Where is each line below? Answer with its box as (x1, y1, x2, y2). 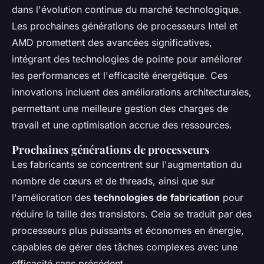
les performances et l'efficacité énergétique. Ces (12, 69, 227, 81)
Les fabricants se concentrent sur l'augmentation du (12, 158, 242, 170)
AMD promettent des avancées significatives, (12, 36, 212, 48)
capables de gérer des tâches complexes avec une (12, 240, 237, 253)
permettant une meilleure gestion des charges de (12, 102, 228, 114)
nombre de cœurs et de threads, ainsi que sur (12, 174, 214, 187)
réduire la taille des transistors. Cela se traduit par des (12, 207, 252, 220)
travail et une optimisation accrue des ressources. (12, 118, 232, 131)
